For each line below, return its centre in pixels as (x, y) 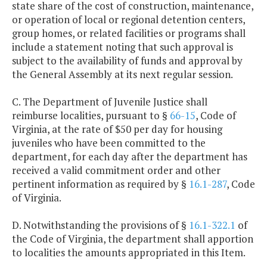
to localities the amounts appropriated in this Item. (129, 253)
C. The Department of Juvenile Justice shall (110, 102)
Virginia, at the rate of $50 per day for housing (117, 129)
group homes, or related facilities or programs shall (129, 33)
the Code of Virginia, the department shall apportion (133, 239)
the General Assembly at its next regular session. (122, 74)
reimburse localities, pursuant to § (91, 116)
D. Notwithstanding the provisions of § (100, 225)
